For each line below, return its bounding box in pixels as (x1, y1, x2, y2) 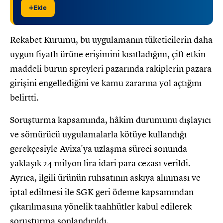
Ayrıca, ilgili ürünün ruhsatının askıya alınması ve (10, 172, 201, 184)
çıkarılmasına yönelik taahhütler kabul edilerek (10, 201, 192, 213)
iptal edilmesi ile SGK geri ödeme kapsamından (10, 187, 194, 198)
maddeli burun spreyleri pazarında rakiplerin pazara (10, 63, 212, 75)
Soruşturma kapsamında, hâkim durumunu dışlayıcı (10, 114, 211, 126)
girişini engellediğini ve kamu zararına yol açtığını (10, 78, 202, 89)
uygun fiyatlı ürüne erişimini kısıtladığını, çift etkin (10, 49, 206, 60)
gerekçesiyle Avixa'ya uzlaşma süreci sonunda (10, 143, 187, 155)
